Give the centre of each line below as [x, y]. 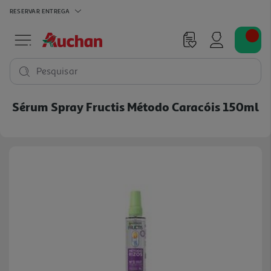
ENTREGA [56, 11]
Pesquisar [57, 71]
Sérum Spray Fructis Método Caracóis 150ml [135, 106]
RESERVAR [25, 11]
